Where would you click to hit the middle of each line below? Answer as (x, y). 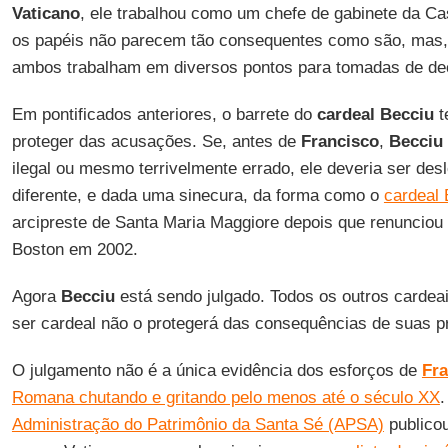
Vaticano (45, 13)
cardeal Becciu (375, 114)
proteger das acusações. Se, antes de (156, 141)
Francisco (339, 141)
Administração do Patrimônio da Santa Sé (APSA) (197, 424)
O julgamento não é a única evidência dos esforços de (216, 370)
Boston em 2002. (74, 249)
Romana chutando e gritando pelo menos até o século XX (225, 397)
